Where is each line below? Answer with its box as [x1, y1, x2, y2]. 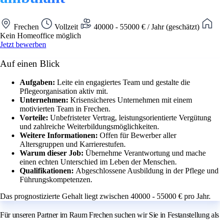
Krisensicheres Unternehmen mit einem [70, 96, 192, 105]
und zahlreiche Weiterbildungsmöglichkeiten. [20, 122, 159, 131]
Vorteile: [20, 113, 50, 122]
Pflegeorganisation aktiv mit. [20, 87, 108, 96]
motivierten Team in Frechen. [20, 105, 110, 113]
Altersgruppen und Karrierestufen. [20, 140, 126, 149]
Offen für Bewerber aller [100, 131, 176, 140]
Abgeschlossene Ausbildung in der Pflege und [76, 166, 219, 175]
